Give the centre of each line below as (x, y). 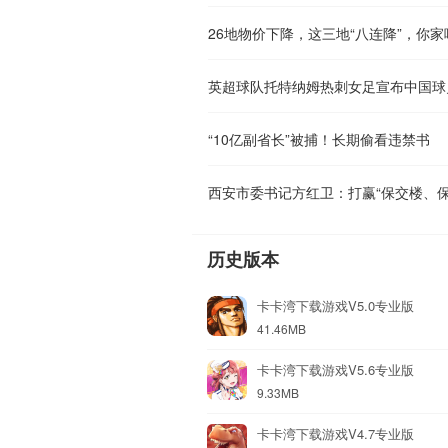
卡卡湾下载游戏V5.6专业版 (335, 369)
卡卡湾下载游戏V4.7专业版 (335, 433)
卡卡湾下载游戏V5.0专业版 (335, 305)
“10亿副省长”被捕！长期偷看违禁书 (319, 138)
